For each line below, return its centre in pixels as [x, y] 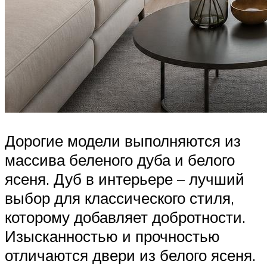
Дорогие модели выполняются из [123, 141]
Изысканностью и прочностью [112, 236]
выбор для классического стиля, [119, 198]
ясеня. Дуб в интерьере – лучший [125, 179]
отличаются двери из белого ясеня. [130, 255]
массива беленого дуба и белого [120, 160]
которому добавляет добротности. [125, 217]
